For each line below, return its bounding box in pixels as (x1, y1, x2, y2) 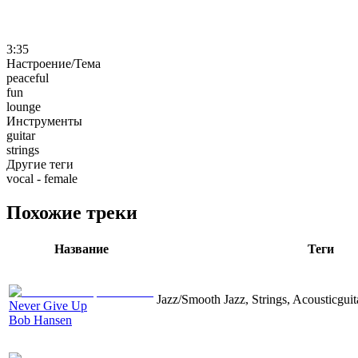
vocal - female (6, 171, 78, 185)
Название (54, 241, 109, 256)
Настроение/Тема (6, 56, 101, 70)
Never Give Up (9, 298, 87, 312)
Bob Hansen (9, 312, 72, 327)
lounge (6, 99, 41, 113)
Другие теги (6, 157, 74, 171)
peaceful (6, 70, 49, 85)
